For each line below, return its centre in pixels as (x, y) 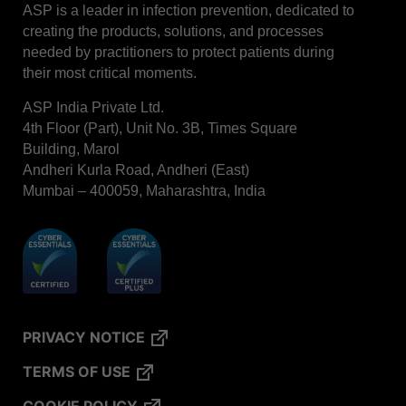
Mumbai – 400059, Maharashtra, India (144, 190)
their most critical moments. (110, 72)
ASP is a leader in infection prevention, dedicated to (188, 10)
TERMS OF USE (77, 372)
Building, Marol (71, 149)
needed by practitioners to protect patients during (179, 52)
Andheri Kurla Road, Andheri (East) (136, 169)
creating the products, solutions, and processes (173, 31)
